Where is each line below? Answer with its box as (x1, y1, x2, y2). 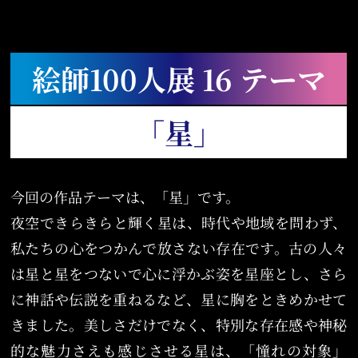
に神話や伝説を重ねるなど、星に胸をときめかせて (10, 288, 348, 310)
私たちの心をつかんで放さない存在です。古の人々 (10, 237, 348, 259)
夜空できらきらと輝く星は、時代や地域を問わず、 (10, 212, 348, 233)
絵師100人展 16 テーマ (31, 58, 327, 100)
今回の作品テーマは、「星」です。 (10, 186, 241, 208)
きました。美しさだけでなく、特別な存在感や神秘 (10, 314, 348, 336)
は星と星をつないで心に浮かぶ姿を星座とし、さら (10, 263, 348, 284)
